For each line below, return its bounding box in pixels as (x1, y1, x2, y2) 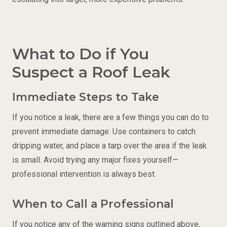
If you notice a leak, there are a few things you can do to (12, 112, 209, 122)
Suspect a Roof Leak (12, 62, 170, 82)
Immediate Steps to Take (12, 90, 159, 104)
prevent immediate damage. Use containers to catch (12, 126, 196, 136)
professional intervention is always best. (12, 169, 156, 179)
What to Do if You (12, 44, 149, 63)
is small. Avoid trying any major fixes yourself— (12, 155, 178, 165)
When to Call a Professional (12, 197, 174, 211)
